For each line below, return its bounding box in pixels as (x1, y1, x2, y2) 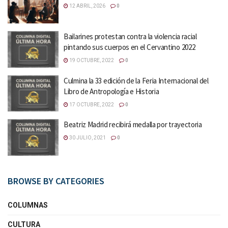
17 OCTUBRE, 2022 (68, 101, 114, 107)
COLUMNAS (8, 201, 48, 209)
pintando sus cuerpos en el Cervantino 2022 (64, 42, 195, 52)
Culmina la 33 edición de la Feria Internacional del (64, 75, 209, 85)
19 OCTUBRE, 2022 (68, 58, 114, 63)
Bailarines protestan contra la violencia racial (64, 32, 197, 41)
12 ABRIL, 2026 (68, 3, 105, 9)
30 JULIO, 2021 (68, 135, 106, 140)
